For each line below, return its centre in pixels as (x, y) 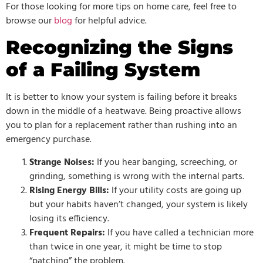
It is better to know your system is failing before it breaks (122, 98)
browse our (29, 21)
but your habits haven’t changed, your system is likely (139, 205)
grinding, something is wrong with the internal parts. (137, 176)
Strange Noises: (62, 162)
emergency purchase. (49, 140)
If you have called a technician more (179, 233)
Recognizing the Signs (119, 48)
